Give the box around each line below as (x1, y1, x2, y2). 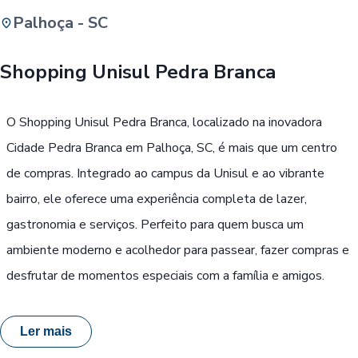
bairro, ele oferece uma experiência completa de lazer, (6, 189, 307, 208)
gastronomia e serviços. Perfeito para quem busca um (6, 215, 304, 233)
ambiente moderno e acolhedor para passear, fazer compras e (6, 241, 349, 259)
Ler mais (20, 324, 72, 338)
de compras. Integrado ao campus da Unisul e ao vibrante (6, 164, 324, 182)
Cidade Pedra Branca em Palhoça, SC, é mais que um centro (6, 138, 337, 157)
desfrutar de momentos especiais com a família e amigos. (6, 266, 324, 284)
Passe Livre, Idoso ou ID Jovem (133, 88, 278, 101)
